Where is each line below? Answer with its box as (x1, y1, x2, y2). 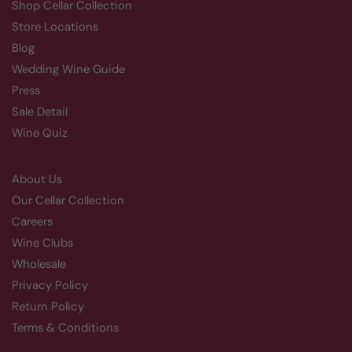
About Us (12, 171, 62, 187)
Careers (12, 214, 53, 229)
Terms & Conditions (12, 320, 119, 335)
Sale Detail (12, 104, 68, 119)
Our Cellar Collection (12, 192, 124, 208)
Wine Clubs (12, 235, 73, 251)
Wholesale (12, 256, 66, 272)
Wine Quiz (12, 125, 68, 141)
